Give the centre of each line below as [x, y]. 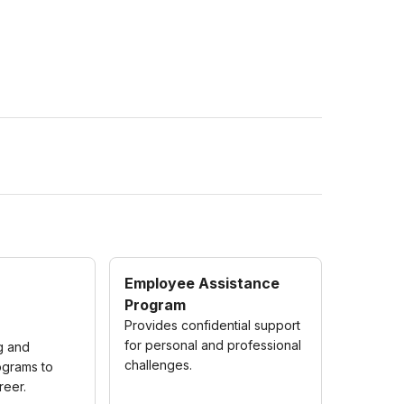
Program [156, 305]
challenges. [159, 365]
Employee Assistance [202, 283]
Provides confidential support [213, 325]
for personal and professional [213, 345]
